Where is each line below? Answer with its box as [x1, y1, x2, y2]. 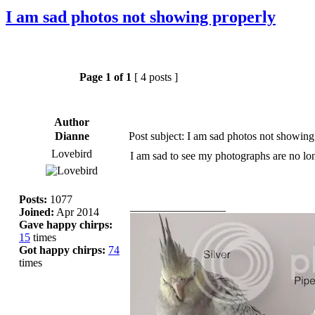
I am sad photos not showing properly [6, 7, 276, 26]
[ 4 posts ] [131, 70, 181, 83]
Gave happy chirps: [19, 218, 112, 231]
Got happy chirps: [19, 243, 105, 256]
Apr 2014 [54, 205, 99, 218]
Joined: [19, 205, 54, 218]
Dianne [54, 129, 89, 142]
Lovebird [51, 147, 92, 160]
